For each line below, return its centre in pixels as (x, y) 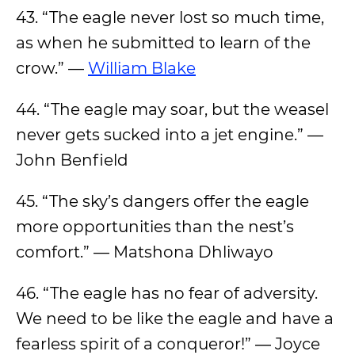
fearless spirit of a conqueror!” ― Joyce (168, 344)
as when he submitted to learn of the (163, 43)
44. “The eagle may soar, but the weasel (172, 109)
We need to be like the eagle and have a (175, 319)
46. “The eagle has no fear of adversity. (167, 293)
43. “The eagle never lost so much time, (170, 17)
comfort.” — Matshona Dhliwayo (145, 252)
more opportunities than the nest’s (155, 227)
